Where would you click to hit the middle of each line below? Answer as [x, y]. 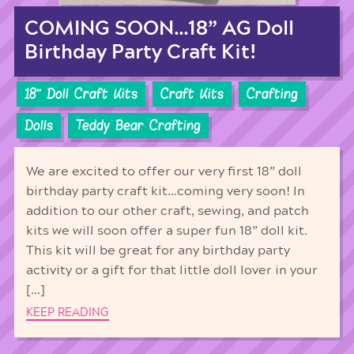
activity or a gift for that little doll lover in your [171, 270]
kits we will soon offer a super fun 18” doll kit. [166, 230]
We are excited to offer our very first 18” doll [164, 171]
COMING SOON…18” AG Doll [159, 28]
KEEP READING [67, 312]
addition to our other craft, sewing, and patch [167, 211]
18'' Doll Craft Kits [81, 94]
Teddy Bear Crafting [138, 126]
